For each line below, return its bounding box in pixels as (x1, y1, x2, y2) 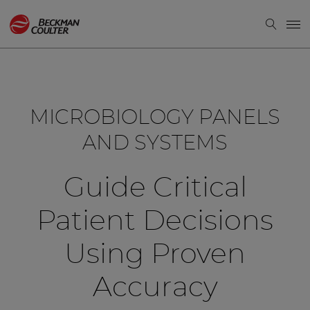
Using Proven (64, 241, 246, 269)
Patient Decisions (37, 208, 273, 236)
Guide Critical (63, 174, 247, 203)
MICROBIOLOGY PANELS (30, 108, 280, 128)
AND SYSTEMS (82, 134, 228, 154)
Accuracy (92, 274, 218, 302)
